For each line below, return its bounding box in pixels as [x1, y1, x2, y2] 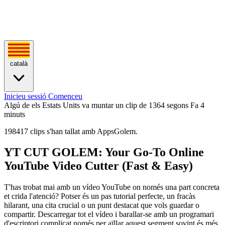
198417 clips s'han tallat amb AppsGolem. [4, 127, 138, 136]
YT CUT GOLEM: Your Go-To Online [4, 146, 204, 159]
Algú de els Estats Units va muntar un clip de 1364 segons [4, 100, 188, 109]
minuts [4, 109, 25, 119]
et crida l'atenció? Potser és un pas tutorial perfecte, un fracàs [4, 192, 195, 201]
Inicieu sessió [4, 91, 48, 100]
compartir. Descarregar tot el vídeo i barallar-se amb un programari [4, 210, 214, 219]
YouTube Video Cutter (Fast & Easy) [4, 159, 193, 173]
